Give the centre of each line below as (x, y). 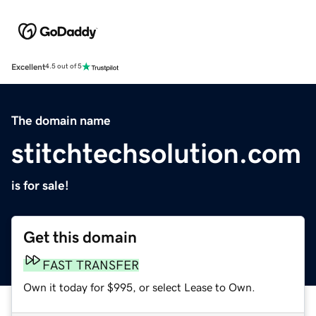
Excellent (28, 67)
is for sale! (40, 185)
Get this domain (80, 237)
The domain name (61, 120)
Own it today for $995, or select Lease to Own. (139, 287)
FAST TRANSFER (91, 265)
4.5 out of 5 (63, 67)
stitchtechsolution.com (156, 153)
